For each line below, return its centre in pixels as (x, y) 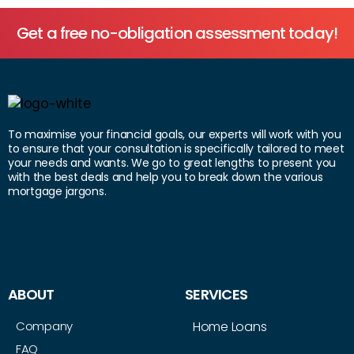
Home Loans (230, 327)
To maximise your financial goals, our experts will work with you (175, 134)
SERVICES (217, 295)
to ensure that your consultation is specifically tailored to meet (176, 148)
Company (45, 326)
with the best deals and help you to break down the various (166, 177)
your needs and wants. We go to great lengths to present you (172, 162)
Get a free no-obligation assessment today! (177, 34)
